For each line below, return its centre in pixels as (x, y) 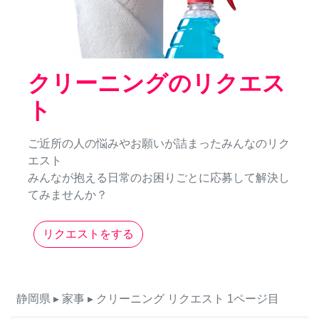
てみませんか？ (68, 195)
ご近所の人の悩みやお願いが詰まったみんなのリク (159, 144)
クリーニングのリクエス (157, 84)
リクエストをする (88, 234)
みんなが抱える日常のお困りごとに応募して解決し (159, 178)
